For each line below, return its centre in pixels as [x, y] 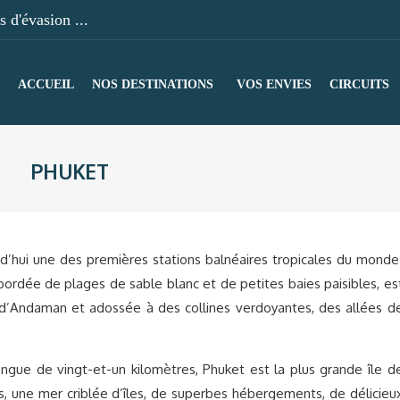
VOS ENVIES [274, 84]
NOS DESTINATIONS [153, 84]
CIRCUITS [359, 84]
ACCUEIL [46, 84]
